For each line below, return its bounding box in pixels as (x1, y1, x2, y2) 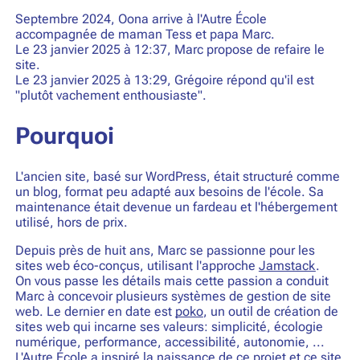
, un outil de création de (202, 304, 338, 320)
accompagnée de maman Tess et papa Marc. (14, 27, 275, 43)
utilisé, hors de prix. (14, 214, 128, 230)
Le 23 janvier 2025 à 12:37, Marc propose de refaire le (14, 42, 325, 58)
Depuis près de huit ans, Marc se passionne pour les (14, 243, 315, 259)
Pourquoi (14, 122, 114, 150)
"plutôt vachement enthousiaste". (14, 88, 207, 104)
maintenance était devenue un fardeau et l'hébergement (14, 198, 337, 215)
